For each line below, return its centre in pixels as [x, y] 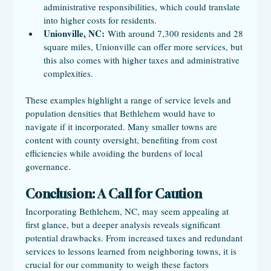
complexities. [68, 73]
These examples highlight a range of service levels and [129, 100]
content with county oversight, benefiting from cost [122, 140]
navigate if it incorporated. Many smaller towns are [122, 126]
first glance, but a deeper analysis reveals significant [124, 224]
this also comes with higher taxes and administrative [143, 60]
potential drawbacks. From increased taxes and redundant [135, 238]
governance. [48, 166]
